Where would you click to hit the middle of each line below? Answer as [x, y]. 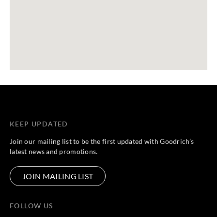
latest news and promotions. [54, 152]
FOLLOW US [31, 206]
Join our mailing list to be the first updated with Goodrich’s [102, 141]
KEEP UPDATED [39, 124]
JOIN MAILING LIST [58, 176]
